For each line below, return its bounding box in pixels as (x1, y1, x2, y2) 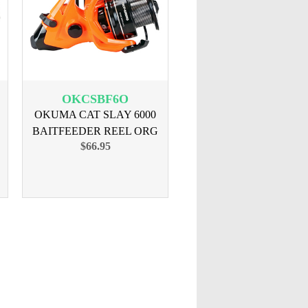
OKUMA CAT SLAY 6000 (34, 109, 156, 120)
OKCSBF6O (62, 92, 129, 106)
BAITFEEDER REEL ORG (32, 125, 158, 137)
